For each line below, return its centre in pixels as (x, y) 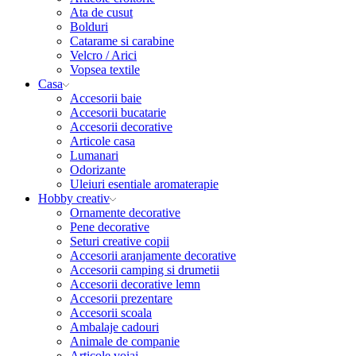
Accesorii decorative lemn (135, 284)
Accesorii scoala (111, 313)
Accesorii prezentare (121, 298)
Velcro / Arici (103, 55)
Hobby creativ (74, 198)
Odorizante (98, 170)
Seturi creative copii (120, 241)
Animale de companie (125, 341)
